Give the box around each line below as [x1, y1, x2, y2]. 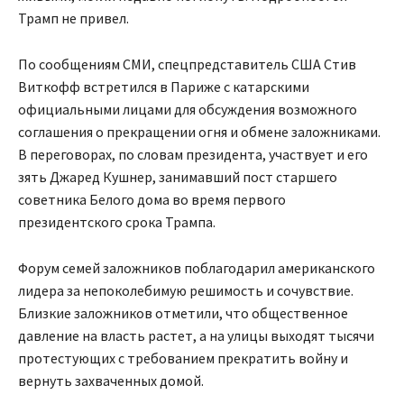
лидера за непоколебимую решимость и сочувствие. [18, 281, 353, 300]
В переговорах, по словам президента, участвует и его [18, 145, 368, 164]
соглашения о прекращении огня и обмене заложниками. [18, 123, 381, 142]
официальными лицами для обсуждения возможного [18, 100, 357, 119]
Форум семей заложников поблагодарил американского [18, 259, 375, 278]
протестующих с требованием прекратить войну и [18, 349, 348, 368]
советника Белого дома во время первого [18, 190, 286, 209]
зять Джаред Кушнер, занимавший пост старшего [18, 168, 337, 187]
